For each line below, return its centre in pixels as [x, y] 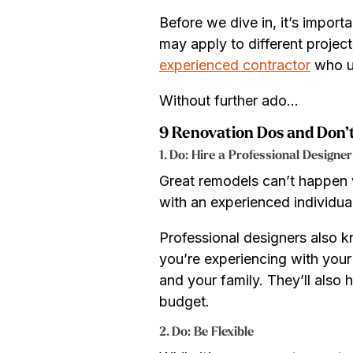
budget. [184, 301]
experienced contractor [235, 65]
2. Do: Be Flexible [206, 332]
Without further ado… [229, 100]
